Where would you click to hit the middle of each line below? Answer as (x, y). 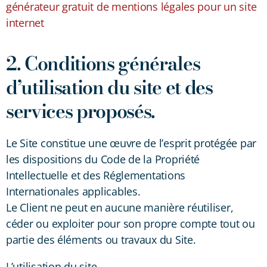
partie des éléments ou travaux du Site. (101, 239)
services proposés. (81, 111)
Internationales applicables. (73, 191)
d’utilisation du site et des (109, 87)
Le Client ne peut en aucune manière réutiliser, (120, 207)
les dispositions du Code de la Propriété (103, 159)
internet (25, 22)
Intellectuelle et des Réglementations (96, 175)
